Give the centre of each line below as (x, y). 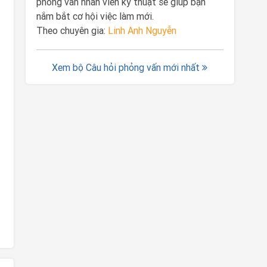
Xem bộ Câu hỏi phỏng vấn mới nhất (127, 67)
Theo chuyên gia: (72, 30)
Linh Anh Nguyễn (142, 30)
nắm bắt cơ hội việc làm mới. (95, 16)
